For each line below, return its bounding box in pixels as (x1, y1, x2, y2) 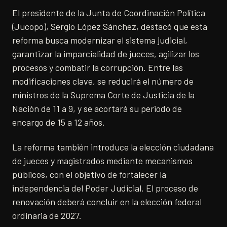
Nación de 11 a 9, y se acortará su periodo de (12, 103, 182, 115)
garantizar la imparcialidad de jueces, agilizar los (12, 48, 199, 60)
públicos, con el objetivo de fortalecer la (12, 169, 166, 180)
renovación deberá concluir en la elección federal (12, 196, 202, 208)
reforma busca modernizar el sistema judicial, (12, 34, 187, 46)
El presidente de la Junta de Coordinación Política (12, 7, 205, 19)
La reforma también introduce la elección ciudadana (12, 141, 214, 153)
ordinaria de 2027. (12, 210, 82, 221)
